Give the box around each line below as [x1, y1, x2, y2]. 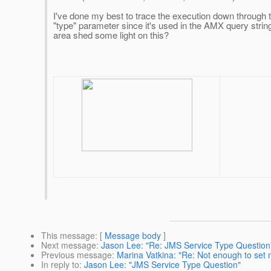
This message [41, 229, 95, 242]
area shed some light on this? [53, 28, 169, 42]
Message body [105, 229, 161, 242]
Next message [41, 239, 96, 252]
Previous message [41, 249, 112, 261]
